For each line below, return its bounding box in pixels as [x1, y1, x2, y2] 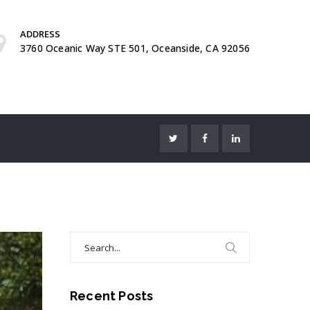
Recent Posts [70, 289, 154, 303]
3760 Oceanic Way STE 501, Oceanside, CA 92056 [20, 42, 250, 55]
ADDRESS [20, 28, 60, 40]
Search [69, 232, 101, 243]
